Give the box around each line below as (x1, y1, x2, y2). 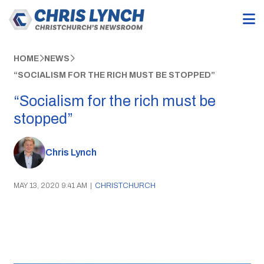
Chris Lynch (45, 147, 97, 158)
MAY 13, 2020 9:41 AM (13, 181, 87, 190)
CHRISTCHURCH (94, 181, 156, 190)
